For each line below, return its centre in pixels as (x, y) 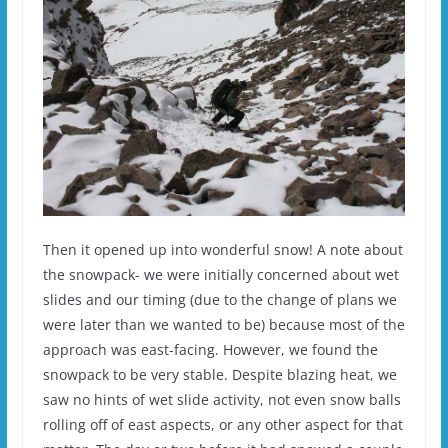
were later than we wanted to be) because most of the (223, 324)
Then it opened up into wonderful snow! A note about (222, 249)
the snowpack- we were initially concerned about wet (220, 274)
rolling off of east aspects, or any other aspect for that (222, 424)
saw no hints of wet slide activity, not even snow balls (221, 399)
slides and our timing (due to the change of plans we (219, 299)
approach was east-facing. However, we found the (210, 349)
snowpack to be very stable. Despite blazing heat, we (219, 374)
